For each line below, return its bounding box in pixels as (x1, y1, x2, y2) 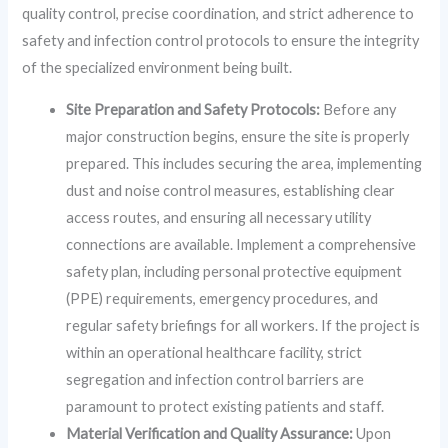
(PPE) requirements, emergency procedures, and (66, 289, 379, 307)
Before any (320, 100, 397, 118)
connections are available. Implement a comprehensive (66, 235, 417, 253)
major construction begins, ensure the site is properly (66, 127, 410, 145)
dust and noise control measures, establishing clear (66, 181, 396, 199)
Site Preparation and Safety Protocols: (66, 100, 321, 118)
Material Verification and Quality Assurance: (66, 424, 354, 442)
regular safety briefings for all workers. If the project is (66, 316, 421, 334)
